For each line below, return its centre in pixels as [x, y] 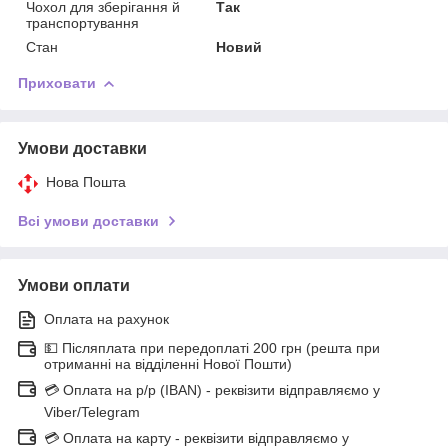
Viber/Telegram [92, 411]
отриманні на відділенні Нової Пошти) [168, 363]
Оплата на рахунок [106, 318]
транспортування [82, 22]
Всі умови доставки [88, 220]
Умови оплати [74, 285]
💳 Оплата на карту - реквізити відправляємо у [196, 437]
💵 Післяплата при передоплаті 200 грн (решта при [212, 347]
